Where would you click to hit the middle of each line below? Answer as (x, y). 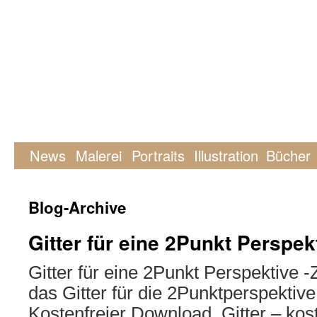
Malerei (99, 155)
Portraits (158, 155)
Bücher (288, 155)
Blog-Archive (77, 207)
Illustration (226, 155)
